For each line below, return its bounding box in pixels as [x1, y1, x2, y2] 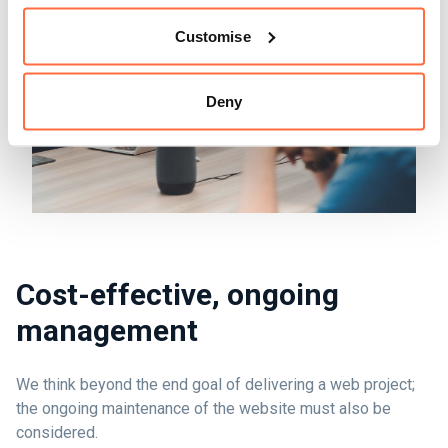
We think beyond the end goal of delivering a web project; [16, 375, 415, 395]
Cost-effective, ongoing [16, 277, 339, 313]
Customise [174, 27, 251, 44]
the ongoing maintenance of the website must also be [16, 399, 391, 419]
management [16, 313, 198, 349]
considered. [16, 423, 98, 443]
